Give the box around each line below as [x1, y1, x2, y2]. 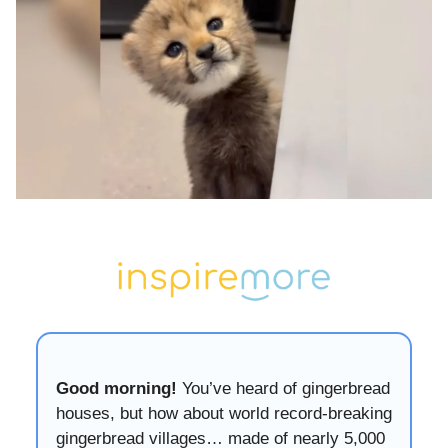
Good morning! [56, 378, 177, 398]
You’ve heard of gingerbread [177, 378, 390, 398]
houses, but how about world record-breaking [56, 403, 392, 423]
